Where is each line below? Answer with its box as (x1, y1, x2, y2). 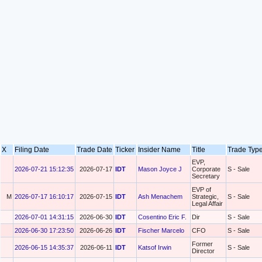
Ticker (115, 146, 135, 154)
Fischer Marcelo (138, 227, 184, 234)
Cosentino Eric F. (138, 213, 187, 220)
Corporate (192, 166, 220, 173)
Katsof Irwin (138, 244, 171, 251)
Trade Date (77, 146, 112, 154)
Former (192, 240, 213, 247)
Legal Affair (192, 200, 223, 207)
